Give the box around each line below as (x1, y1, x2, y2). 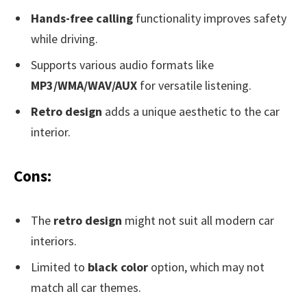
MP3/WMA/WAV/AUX (31, 77, 137, 94)
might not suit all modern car (122, 212, 274, 228)
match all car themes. (31, 279, 141, 295)
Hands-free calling (31, 10, 133, 27)
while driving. (31, 31, 98, 47)
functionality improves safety (133, 10, 286, 27)
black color (88, 258, 148, 275)
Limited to (31, 258, 88, 275)
